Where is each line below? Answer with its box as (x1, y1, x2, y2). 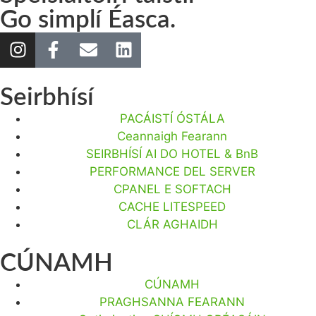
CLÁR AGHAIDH (126, 217, 218, 231)
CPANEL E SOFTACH (113, 181, 231, 196)
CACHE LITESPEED (119, 199, 226, 214)
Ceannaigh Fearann (117, 128, 227, 143)
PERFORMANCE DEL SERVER (89, 164, 255, 178)
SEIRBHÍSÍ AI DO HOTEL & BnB (86, 146, 258, 161)
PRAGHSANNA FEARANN (99, 294, 245, 309)
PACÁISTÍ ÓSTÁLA (119, 111, 225, 126)
